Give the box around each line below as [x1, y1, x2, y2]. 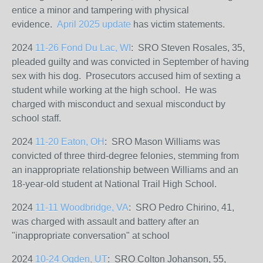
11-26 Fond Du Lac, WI [35, 43, 131, 53]
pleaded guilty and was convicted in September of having [12, 57, 249, 67]
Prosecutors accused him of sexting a [86, 71, 241, 81]
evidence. [12, 19, 57, 29]
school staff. [12, 113, 61, 123]
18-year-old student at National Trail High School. [12, 179, 217, 189]
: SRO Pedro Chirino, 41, [129, 203, 234, 213]
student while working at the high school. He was [12, 85, 217, 95]
